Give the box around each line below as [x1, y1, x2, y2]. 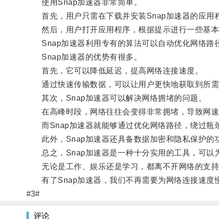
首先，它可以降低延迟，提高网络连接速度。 [26, 66, 203, 75]
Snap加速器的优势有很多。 [26, 52, 142, 61]
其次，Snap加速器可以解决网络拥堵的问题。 [26, 93, 207, 102]
